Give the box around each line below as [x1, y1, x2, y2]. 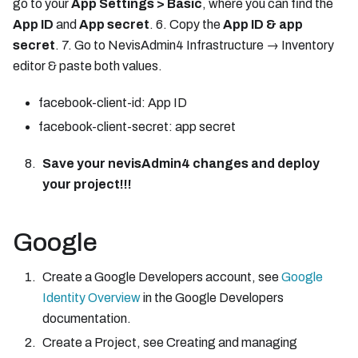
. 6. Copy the [149, 18, 223, 32]
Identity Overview [42, 291, 141, 305]
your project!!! [42, 177, 132, 192]
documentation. [42, 312, 131, 326]
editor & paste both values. [13, 59, 162, 74]
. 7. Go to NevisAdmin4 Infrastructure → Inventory [55, 38, 334, 53]
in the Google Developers [140, 291, 284, 305]
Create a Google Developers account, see [42, 270, 281, 284]
